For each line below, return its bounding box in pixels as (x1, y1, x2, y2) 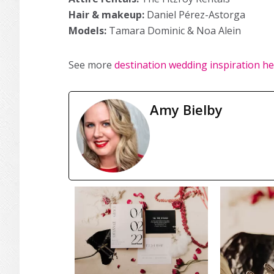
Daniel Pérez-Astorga (147, 8, 245, 21)
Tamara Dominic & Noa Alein (109, 24, 241, 37)
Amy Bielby (150, 100, 223, 119)
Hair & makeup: (68, 8, 147, 21)
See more (68, 58, 114, 72)
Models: (68, 24, 109, 37)
